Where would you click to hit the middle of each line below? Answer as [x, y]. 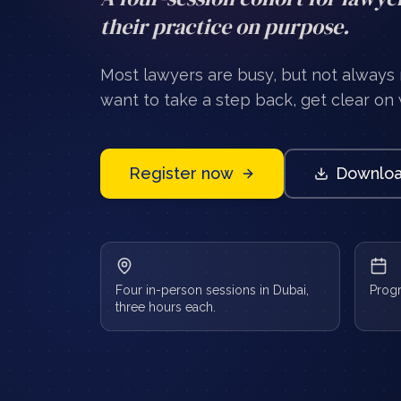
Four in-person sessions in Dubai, [212, 290]
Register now [181, 173]
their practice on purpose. [225, 26]
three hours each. [166, 307]
